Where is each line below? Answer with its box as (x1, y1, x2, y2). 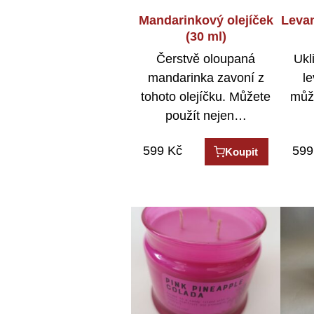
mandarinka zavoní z (147, 71, 264, 86)
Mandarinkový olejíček (138, 13, 273, 27)
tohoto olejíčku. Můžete (141, 90, 271, 104)
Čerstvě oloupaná (156, 52, 256, 67)
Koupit (225, 146, 259, 158)
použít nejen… (165, 109, 247, 123)
